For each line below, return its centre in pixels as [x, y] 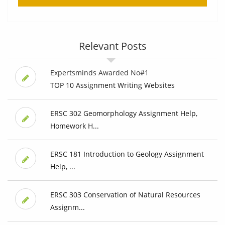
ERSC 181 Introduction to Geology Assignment [127, 154]
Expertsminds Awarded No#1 [99, 73]
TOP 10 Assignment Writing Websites [112, 85]
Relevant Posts [113, 46]
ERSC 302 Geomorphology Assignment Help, [124, 114]
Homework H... [74, 126]
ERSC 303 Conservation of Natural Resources [125, 195]
